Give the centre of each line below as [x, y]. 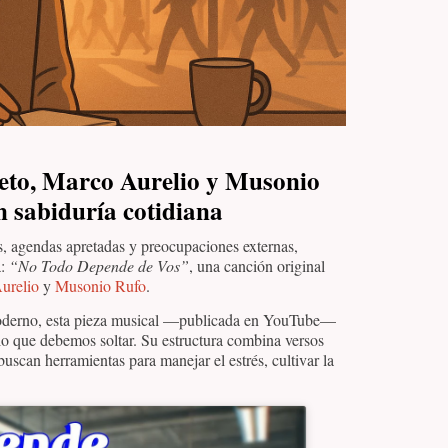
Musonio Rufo [100, 285]
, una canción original [257, 265]
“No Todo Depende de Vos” [99, 265]
